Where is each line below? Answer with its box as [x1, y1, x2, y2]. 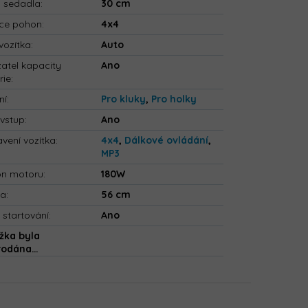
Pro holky [151, 93, 197, 106]
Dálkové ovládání [124, 134, 209, 147]
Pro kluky [101, 93, 146, 106]
